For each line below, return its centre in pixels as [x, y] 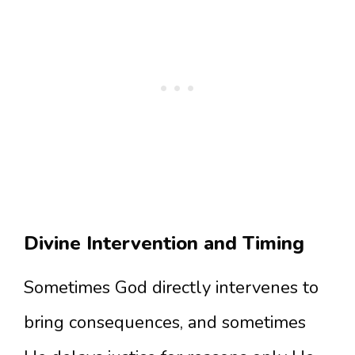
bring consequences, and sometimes [165, 323]
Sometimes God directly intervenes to [171, 288]
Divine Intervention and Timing [164, 243]
